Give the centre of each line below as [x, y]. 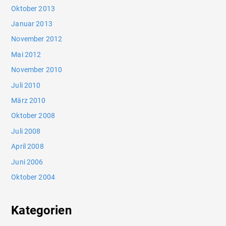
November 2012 [37, 39]
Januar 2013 [32, 23]
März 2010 [29, 101]
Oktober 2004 [33, 177]
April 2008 [27, 147]
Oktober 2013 [33, 8]
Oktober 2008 [33, 116]
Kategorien [41, 211]
